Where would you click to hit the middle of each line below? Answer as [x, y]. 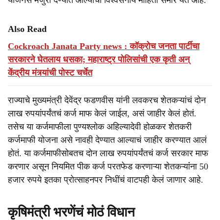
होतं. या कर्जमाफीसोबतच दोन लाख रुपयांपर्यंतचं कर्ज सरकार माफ [108, 153]
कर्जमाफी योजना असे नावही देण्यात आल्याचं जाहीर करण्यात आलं [107, 140]
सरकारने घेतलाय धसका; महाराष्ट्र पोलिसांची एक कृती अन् [99, 59]
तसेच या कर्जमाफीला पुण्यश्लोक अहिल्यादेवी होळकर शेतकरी [100, 127]
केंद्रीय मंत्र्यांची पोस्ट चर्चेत [50, 73]
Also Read [27, 29]
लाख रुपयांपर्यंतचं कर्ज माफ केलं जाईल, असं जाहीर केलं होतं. [102, 113]
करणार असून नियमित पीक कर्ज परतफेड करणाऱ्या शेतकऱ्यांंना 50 [108, 166]
